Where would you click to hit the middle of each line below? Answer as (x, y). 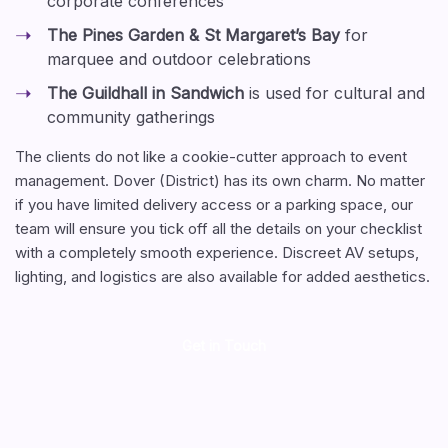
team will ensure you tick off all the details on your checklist (218, 228)
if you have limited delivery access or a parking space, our (213, 204)
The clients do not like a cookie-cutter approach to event (210, 156)
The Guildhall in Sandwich (145, 93)
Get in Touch (223, 345)
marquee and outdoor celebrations (178, 59)
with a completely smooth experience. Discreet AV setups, (216, 252)
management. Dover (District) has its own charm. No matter (219, 180)
